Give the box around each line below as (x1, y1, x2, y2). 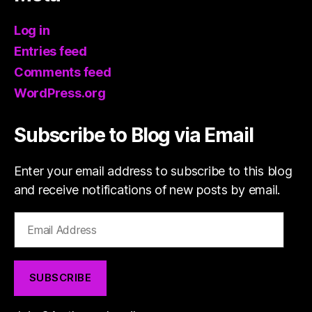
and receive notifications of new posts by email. (14, 182, 281, 197)
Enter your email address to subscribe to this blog (14, 163, 292, 178)
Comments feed (14, 64, 111, 79)
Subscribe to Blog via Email (14, 123, 253, 147)
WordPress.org (14, 85, 106, 100)
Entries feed (14, 43, 87, 58)
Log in (14, 22, 50, 38)
